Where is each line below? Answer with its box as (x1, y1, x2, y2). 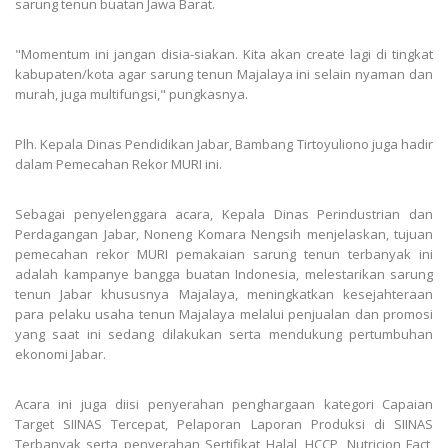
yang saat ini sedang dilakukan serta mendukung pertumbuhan (15, 324, 433, 343)
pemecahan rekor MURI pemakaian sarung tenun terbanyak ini (15, 244, 433, 263)
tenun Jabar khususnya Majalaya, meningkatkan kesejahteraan (15, 284, 433, 303)
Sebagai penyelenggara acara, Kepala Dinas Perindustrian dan (15, 204, 433, 223)
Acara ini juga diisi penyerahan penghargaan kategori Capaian (15, 394, 433, 413)
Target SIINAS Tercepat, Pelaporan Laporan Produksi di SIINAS (15, 414, 433, 433)
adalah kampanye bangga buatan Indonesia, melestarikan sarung (15, 264, 433, 283)
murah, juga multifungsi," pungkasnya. (15, 84, 248, 103)
